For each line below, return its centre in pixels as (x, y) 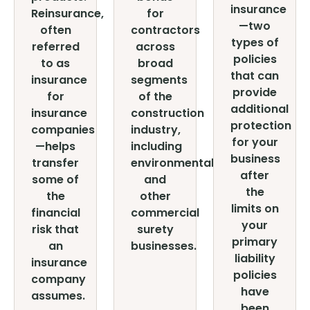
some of (55, 180)
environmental (172, 163)
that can (255, 76)
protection (261, 126)
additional (259, 109)
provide (255, 92)
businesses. (164, 246)
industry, (156, 130)
